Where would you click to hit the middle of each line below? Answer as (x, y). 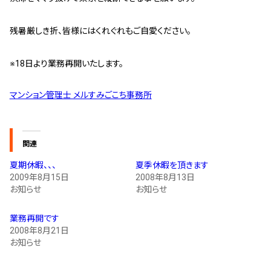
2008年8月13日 (165, 177)
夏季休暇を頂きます (172, 165)
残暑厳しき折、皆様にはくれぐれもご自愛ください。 (100, 31)
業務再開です (34, 218)
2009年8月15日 (39, 177)
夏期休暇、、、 (33, 165)
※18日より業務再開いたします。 (66, 64)
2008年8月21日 (39, 230)
